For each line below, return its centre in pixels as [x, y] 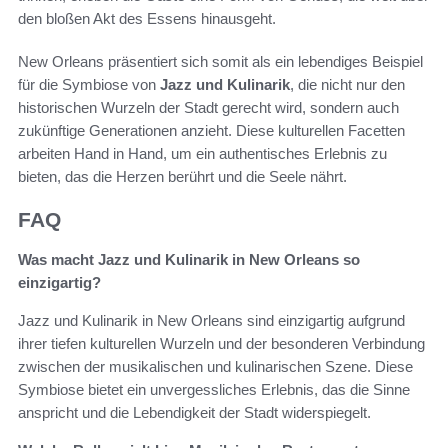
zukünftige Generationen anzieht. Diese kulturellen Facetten [211, 131]
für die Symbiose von [89, 85]
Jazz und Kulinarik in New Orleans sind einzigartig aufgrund [211, 321]
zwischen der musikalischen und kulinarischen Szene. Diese [215, 367]
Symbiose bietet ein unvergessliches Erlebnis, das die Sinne [214, 390]
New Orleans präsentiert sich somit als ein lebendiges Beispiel [220, 62]
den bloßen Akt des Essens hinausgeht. [147, 19]
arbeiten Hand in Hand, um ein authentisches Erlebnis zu [202, 154]
